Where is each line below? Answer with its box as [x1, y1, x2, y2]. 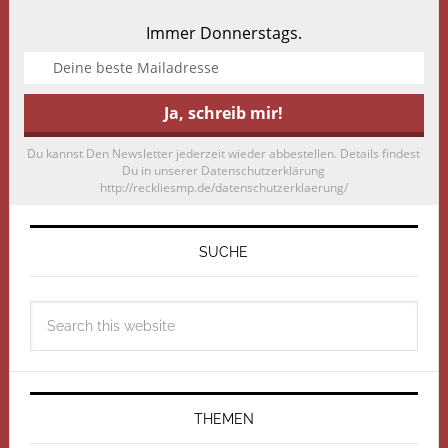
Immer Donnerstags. [145, 21, 302, 44]
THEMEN [193, 410, 254, 427]
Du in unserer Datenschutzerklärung [122, 161, 326, 179]
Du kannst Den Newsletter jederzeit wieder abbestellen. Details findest [27, 144, 421, 162]
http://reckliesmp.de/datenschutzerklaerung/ [99, 178, 348, 196]
